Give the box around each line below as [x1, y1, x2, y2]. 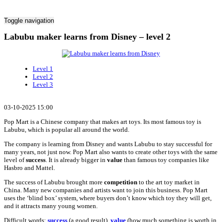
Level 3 [33, 80, 53, 88]
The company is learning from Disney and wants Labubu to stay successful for [4, 140, 212, 148]
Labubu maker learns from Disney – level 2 [4, 31, 170, 42]
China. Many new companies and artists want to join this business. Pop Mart [4, 186, 208, 194]
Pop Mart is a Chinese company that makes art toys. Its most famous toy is [4, 117, 201, 125]
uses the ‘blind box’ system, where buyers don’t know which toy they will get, [4, 194, 212, 202]
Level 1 [33, 64, 53, 72]
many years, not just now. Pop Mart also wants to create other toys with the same [4, 148, 218, 156]
